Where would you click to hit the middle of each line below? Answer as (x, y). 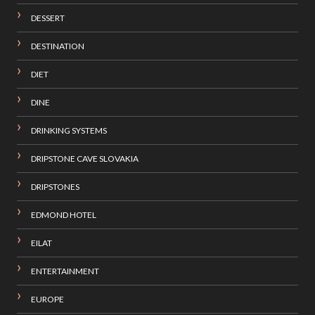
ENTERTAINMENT (65, 271)
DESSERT (47, 18)
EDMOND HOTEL (63, 215)
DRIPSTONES (55, 187)
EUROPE (47, 300)
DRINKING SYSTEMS (69, 131)
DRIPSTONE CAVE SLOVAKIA (84, 159)
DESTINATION (57, 46)
